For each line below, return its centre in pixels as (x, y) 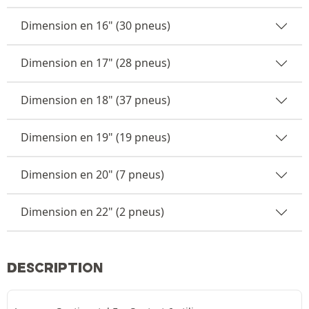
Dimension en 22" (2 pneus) (92, 212)
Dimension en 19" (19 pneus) (96, 137)
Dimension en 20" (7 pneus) (92, 175)
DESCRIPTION (55, 267)
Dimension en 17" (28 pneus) (96, 63)
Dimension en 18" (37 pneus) (96, 100)
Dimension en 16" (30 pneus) (96, 26)
